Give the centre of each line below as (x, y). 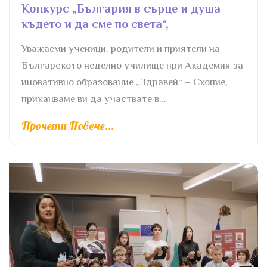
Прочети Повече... (68, 125)
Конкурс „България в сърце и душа (121, 8)
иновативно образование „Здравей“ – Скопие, (125, 82)
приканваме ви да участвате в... (94, 99)
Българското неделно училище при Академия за (132, 65)
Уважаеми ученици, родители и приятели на (121, 49)
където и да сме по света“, (95, 24)
